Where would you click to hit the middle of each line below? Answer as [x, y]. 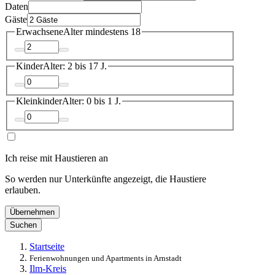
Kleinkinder [39, 101]
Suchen [23, 225]
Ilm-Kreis [48, 268]
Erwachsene [40, 31]
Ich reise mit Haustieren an [56, 158]
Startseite [47, 246]
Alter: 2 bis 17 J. [75, 66]
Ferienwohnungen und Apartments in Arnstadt [106, 258]
